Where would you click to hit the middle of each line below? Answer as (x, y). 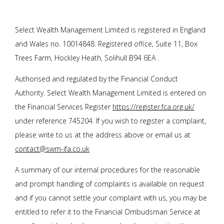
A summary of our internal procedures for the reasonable (107, 169)
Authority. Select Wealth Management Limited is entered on (110, 92)
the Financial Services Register (64, 106)
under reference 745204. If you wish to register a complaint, (110, 120)
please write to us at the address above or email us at (103, 134)
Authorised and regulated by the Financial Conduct (96, 78)
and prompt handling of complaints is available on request (110, 183)
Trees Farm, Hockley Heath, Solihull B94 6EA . (87, 57)
